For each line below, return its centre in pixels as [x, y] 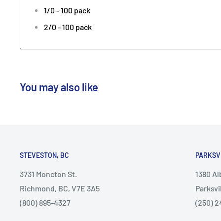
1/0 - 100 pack [67, 10]
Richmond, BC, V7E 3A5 [60, 188]
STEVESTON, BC [45, 155]
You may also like [59, 87]
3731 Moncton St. [48, 174]
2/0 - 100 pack [68, 27]
